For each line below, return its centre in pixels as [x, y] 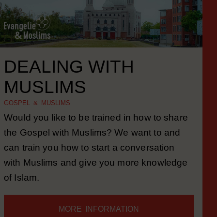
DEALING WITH [69, 79]
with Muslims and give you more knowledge [96, 175]
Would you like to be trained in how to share [96, 130]
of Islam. [22, 190]
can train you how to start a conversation [89, 160]
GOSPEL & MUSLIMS [37, 116]
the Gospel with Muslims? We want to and [92, 145]
